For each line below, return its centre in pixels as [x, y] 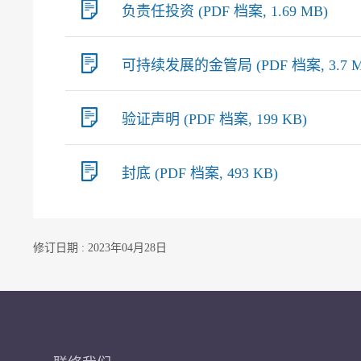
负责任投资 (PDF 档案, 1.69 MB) [225, 11]
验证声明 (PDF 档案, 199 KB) [214, 119]
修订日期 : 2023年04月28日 [100, 248]
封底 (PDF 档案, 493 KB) [200, 173]
